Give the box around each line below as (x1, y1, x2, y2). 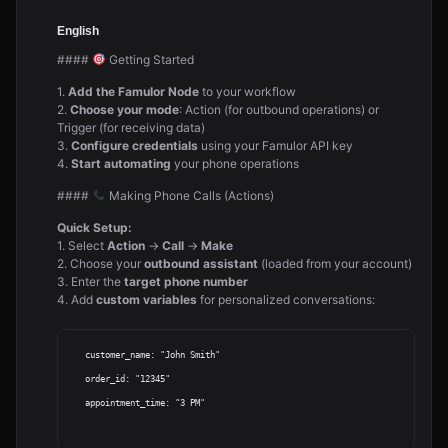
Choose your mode (70, 102, 179, 117)
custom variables (96, 292, 197, 307)
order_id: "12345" (70, 374, 85, 384)
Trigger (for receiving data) (57, 120, 205, 135)
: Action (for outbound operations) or (179, 102, 379, 117)
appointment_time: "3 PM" (70, 398, 85, 408)
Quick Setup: (57, 220, 132, 235)
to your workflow (199, 84, 296, 99)
